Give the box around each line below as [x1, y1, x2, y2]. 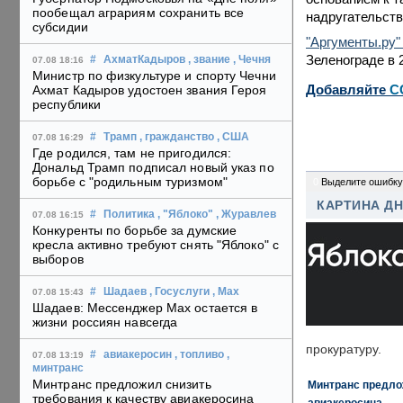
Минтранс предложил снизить [32, 377, 211, 392]
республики [32, 97, 101, 112]
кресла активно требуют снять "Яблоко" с [32, 237, 279, 253]
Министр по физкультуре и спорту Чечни [32, 68, 276, 84]
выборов [32, 252, 84, 267]
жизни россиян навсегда [32, 315, 178, 330]
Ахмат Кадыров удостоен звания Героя [32, 83, 267, 98]
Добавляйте [306, 82, 390, 97]
